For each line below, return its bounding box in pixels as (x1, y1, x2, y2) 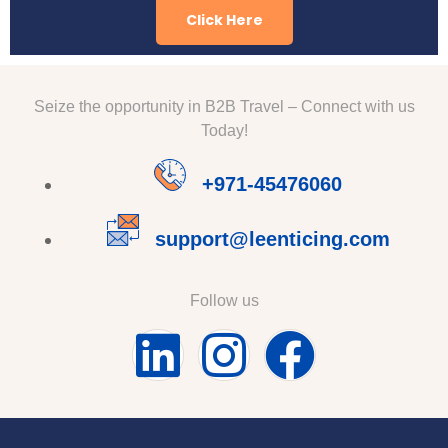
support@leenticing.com (154, 227, 390, 250)
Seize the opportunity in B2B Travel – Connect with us (33, 97, 415, 115)
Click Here (185, 9, 263, 30)
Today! (200, 121, 248, 139)
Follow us (189, 291, 259, 309)
